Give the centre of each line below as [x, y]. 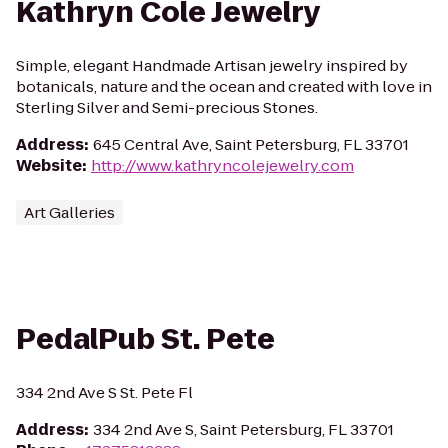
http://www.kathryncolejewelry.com [222, 165]
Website [49, 165]
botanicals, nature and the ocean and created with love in [224, 86]
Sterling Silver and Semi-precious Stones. [167, 107]
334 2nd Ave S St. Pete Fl [104, 392]
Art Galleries [69, 212]
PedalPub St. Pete [145, 339]
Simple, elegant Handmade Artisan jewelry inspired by [212, 65]
